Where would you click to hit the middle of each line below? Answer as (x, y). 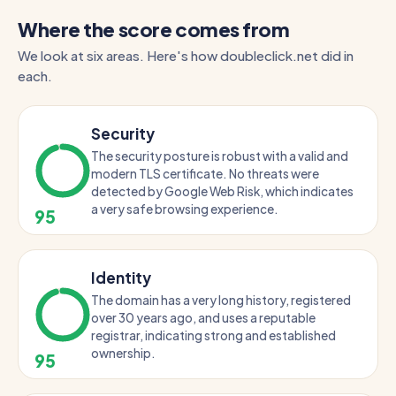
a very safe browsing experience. (185, 209)
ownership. (123, 353)
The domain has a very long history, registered (221, 300)
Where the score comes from (154, 29)
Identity (121, 278)
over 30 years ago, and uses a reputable (203, 318)
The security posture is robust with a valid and (220, 156)
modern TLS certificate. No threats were (205, 174)
